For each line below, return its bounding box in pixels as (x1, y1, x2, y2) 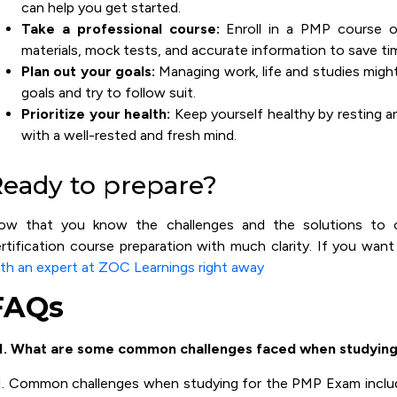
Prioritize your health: (21, 105, 171, 122)
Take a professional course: (21, 19, 220, 37)
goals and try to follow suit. (21, 83, 196, 101)
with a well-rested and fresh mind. (21, 126, 237, 144)
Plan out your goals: (21, 62, 155, 80)
